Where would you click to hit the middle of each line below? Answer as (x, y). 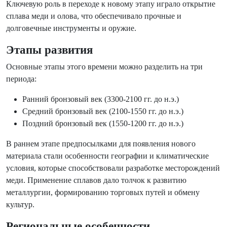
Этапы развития (49, 50)
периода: (21, 79)
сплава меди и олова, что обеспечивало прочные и (94, 16)
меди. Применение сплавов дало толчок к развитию (96, 180)
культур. (20, 204)
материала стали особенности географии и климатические (107, 156)
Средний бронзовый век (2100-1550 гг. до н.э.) (103, 111)
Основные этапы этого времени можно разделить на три (104, 67)
